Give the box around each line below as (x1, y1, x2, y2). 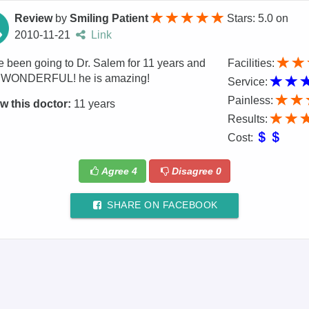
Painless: (227, 94, 276, 107)
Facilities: (227, 57, 277, 70)
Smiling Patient (70, 12, 149, 25)
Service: (227, 76, 270, 88)
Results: (227, 113, 270, 126)
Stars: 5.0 (227, 12, 277, 25)
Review (14, 12, 56, 25)
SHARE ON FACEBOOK (103, 200, 218, 210)
